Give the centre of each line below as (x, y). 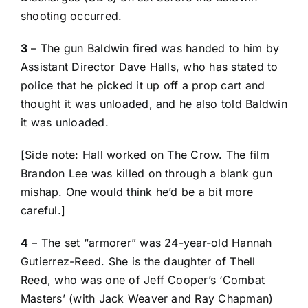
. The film (244, 154)
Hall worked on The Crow (151, 154)
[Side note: (52, 154)
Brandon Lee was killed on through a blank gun (146, 173)
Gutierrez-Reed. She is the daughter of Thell (138, 261)
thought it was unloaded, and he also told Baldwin (154, 103)
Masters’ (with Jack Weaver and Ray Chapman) (147, 298)
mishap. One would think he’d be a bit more (137, 191)
